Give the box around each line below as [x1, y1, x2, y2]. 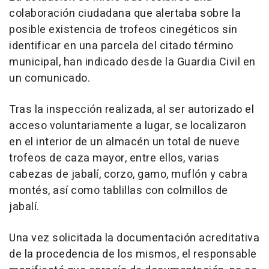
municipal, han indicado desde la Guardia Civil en [9, 53, 256, 70]
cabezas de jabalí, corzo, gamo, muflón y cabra [9, 166, 247, 183]
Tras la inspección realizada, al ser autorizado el [9, 101, 254, 118]
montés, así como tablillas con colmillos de [9, 182, 228, 199]
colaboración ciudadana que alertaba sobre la [9, 5, 241, 22]
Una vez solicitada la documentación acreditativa [9, 229, 259, 246]
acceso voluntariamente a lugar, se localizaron [9, 117, 246, 134]
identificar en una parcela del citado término [9, 37, 234, 54]
